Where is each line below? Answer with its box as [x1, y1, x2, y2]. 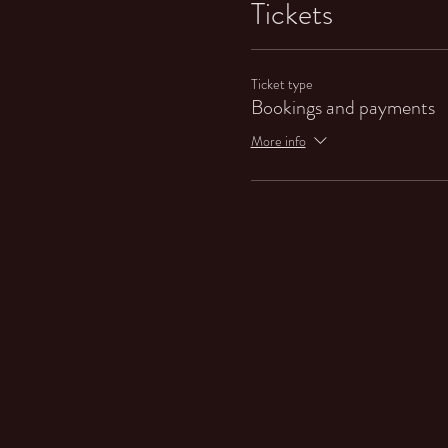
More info [250, 131, 306, 152]
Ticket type [250, 74, 313, 95]
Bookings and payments [250, 93, 435, 123]
